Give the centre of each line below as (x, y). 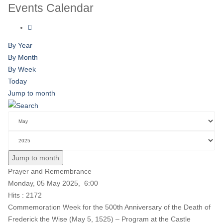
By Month (23, 57)
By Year (20, 45)
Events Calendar (51, 8)
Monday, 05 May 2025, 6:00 (53, 183)
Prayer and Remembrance (50, 171)
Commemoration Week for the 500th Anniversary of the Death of (109, 207)
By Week (22, 69)
